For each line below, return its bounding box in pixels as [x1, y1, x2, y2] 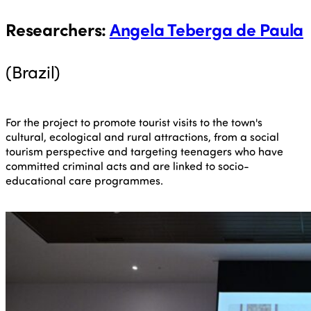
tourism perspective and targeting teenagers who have [6, 143, 283, 158]
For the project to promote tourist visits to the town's [6, 114, 262, 129]
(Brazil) [6, 58, 60, 83]
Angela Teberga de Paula [109, 16, 303, 41]
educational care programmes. [6, 172, 163, 187]
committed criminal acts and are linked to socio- [6, 158, 249, 173]
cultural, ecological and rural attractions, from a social [6, 128, 279, 144]
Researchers [6, 16, 102, 41]
